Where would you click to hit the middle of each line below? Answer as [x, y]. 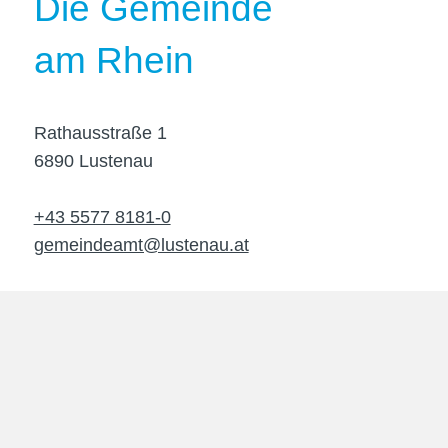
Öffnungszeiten [159, 360]
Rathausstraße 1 [100, 133]
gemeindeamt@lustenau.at [141, 245]
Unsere [94, 308]
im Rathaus [128, 412]
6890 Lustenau [93, 161]
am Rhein [113, 60]
